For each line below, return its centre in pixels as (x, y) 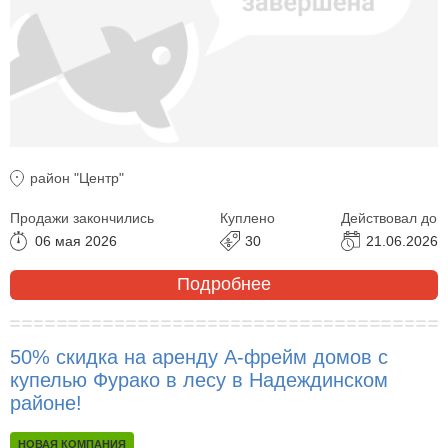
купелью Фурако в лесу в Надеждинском (199, 379)
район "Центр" (77, 177)
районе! (46, 402)
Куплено (247, 217)
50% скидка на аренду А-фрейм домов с (199, 356)
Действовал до (389, 217)
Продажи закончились (82, 217)
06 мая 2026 (76, 240)
